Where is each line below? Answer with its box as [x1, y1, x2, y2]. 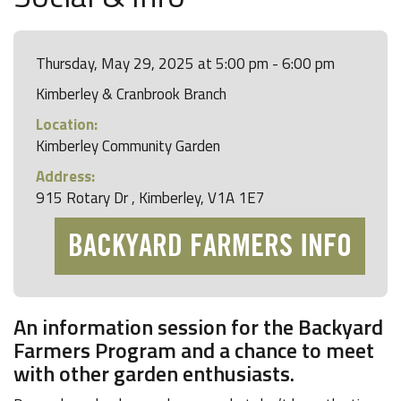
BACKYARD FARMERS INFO [68, 231, 352, 261]
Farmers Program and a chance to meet [13, 334, 374, 366]
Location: [36, 113, 98, 136]
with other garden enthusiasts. [13, 357, 294, 389]
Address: [36, 165, 95, 188]
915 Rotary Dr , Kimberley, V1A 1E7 [36, 186, 265, 209]
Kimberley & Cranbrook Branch [36, 82, 226, 106]
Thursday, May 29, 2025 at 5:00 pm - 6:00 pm [36, 52, 335, 75]
